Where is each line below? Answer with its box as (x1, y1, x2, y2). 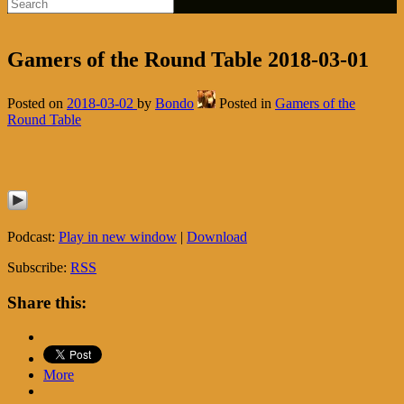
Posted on (7, 95, 67, 111)
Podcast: (7, 228, 59, 244)
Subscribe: (7, 259, 70, 275)
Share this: (7, 292, 87, 312)
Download (187, 228, 247, 244)
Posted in (219, 95, 275, 111)
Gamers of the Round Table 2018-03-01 (7, 47, 369, 71)
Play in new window (59, 228, 177, 244)
